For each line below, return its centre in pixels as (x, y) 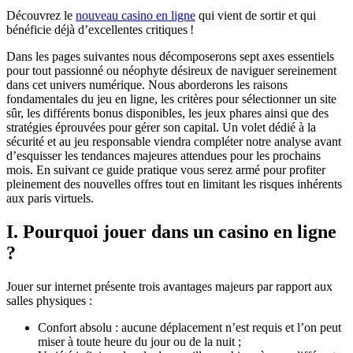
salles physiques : (49, 300)
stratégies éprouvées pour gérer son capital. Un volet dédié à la (161, 127)
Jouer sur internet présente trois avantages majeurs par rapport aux (169, 286)
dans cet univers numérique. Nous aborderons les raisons (147, 84)
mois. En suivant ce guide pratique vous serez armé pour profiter (166, 169)
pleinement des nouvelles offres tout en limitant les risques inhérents (174, 184)
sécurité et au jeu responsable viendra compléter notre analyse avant (174, 141)
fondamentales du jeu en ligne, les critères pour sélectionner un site (171, 98)
